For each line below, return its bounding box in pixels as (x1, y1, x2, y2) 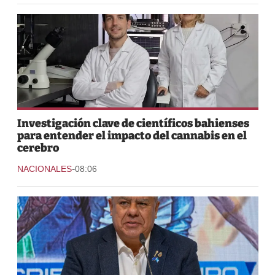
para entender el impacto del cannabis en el (17, 128, 247, 142)
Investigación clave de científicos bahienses (17, 116, 249, 130)
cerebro (17, 141, 59, 155)
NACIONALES (17, 163, 72, 174)
